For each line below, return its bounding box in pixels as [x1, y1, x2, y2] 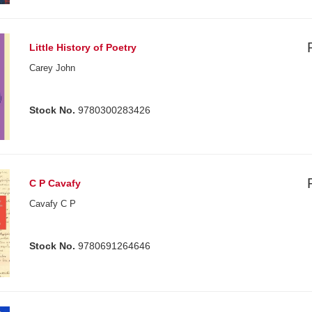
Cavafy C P [29, 198, 77, 210]
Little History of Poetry [29, 42, 137, 54]
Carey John [29, 63, 76, 74]
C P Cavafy [29, 178, 81, 189]
